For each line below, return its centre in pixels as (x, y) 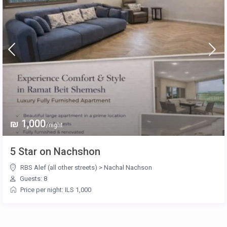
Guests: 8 (33, 178)
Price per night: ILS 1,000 (56, 190)
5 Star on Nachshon (55, 151)
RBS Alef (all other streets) (59, 167)
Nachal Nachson (128, 167)
